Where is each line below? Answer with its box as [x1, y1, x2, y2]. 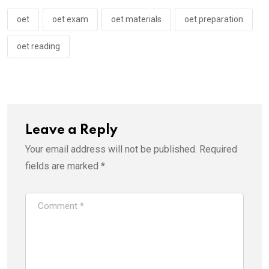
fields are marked [25, 160, 101, 172]
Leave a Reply [25, 123, 118, 137]
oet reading [17, 41, 60, 51]
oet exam [52, 14, 88, 24]
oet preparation [184, 14, 243, 24]
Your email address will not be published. [25, 143, 197, 155]
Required [199, 143, 237, 155]
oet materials [111, 14, 162, 24]
